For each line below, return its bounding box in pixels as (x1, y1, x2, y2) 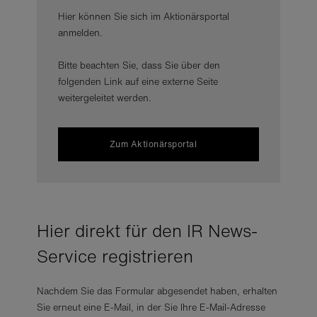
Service (37, 243, 98, 269)
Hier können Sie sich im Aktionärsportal (58, 10, 230, 23)
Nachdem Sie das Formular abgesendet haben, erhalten (37, 284, 278, 298)
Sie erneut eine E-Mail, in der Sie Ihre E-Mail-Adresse (37, 301, 266, 314)
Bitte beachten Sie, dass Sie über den (58, 59, 221, 72)
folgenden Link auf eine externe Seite (58, 75, 219, 88)
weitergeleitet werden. (58, 91, 151, 105)
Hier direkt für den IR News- (37, 218, 258, 243)
